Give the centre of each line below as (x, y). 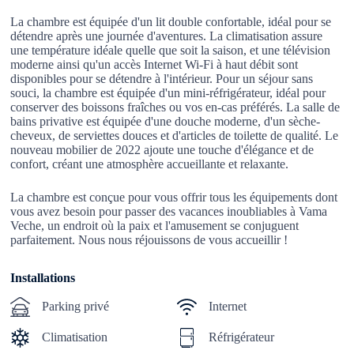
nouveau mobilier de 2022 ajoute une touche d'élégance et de (162, 149)
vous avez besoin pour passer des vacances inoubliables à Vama (169, 211)
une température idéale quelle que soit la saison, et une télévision (171, 50)
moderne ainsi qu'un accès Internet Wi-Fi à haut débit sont (154, 64)
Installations (43, 277)
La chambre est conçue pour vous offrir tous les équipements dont (174, 197)
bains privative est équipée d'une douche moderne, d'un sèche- (166, 121)
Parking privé (76, 306)
